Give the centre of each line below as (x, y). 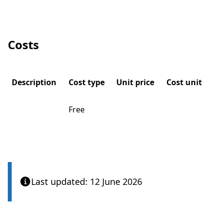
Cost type (87, 82)
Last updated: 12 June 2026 (87, 182)
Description (34, 82)
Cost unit (184, 82)
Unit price (135, 82)
